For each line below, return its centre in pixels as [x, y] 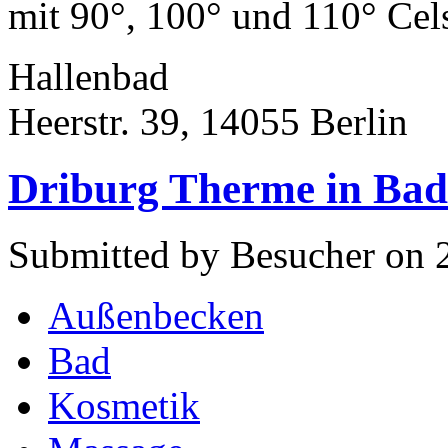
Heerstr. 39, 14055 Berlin [208, 121]
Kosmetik [124, 406]
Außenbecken [156, 316]
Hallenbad [88, 76]
